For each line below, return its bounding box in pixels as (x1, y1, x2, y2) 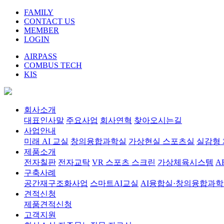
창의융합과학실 (70, 137, 126, 145)
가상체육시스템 (157, 158, 213, 166)
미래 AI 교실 (24, 137, 68, 145)
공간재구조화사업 (24, 179, 88, 187)
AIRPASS (24, 52, 57, 60)
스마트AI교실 (90, 179, 138, 187)
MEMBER (24, 26, 59, 34)
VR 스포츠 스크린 (92, 158, 155, 166)
